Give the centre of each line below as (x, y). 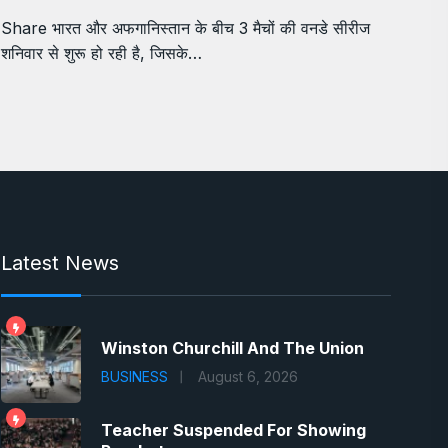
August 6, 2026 (248, 376)
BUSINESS (134, 376)
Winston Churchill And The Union (232, 348)
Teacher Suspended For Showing (233, 429)
